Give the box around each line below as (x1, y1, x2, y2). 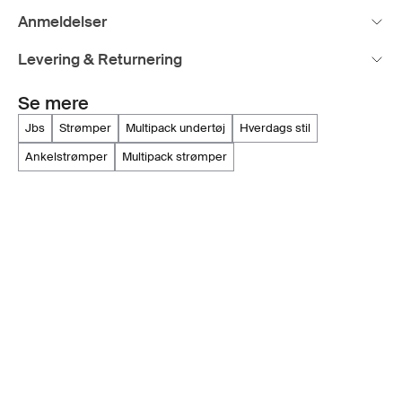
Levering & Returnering (18, 49, 182, 70)
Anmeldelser (18, 12, 107, 32)
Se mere (18, 92, 89, 116)
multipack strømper (132, 149, 227, 165)
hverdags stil (249, 120, 310, 136)
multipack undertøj (135, 120, 225, 136)
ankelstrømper (33, 149, 108, 165)
